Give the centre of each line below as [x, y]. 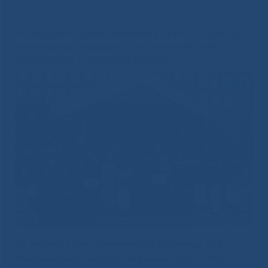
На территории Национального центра [129, 33]
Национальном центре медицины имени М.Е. [120, 259]
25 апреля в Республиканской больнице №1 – [122, 244]
